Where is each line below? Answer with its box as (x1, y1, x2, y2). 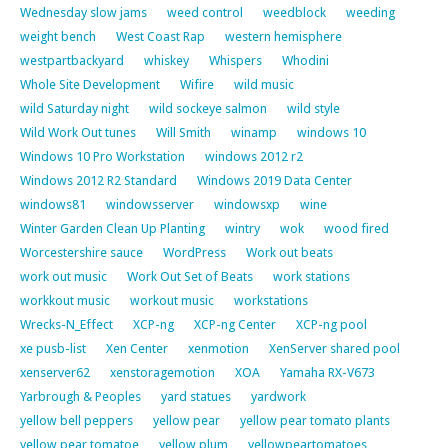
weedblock (263, 4, 326, 20)
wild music (234, 76, 294, 92)
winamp (231, 124, 277, 140)
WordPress (163, 244, 226, 260)
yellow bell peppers (20, 412, 133, 428)
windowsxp (214, 196, 280, 212)
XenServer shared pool (269, 340, 400, 356)
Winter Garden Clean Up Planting (20, 220, 205, 236)
